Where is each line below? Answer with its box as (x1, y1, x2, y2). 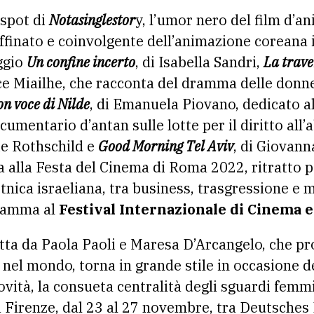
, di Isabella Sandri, (135, 53, 264, 71)
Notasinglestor (49, 11, 135, 29)
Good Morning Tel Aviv (98, 137, 233, 156)
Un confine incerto (27, 53, 135, 71)
